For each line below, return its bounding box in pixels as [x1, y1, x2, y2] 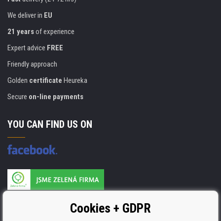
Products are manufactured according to [7, 191, 123, 201]
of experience [34, 27, 74, 37]
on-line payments [29, 92, 83, 102]
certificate [29, 76, 62, 85]
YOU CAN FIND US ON [7, 118, 92, 131]
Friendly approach [7, 60, 57, 69]
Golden [7, 76, 29, 85]
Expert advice [7, 43, 47, 53]
